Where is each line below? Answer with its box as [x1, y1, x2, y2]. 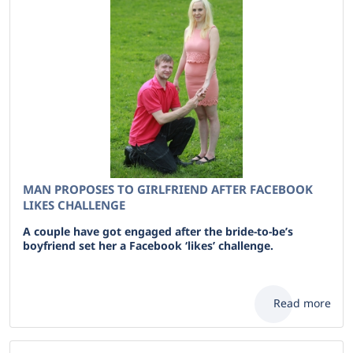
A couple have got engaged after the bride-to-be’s [23, 224, 293, 239]
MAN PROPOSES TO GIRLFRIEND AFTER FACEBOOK [23, 181, 313, 197]
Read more [273, 295, 331, 310]
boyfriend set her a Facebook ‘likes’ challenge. [23, 238, 273, 253]
